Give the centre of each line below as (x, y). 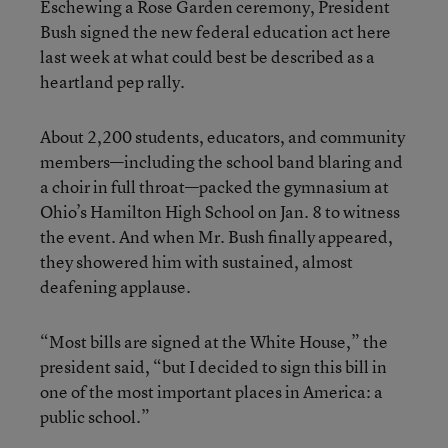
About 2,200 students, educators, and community (222, 136)
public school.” (95, 416)
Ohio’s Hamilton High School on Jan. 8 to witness (220, 211)
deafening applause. (115, 286)
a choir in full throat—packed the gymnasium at (214, 186)
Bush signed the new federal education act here (215, 31)
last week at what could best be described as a (207, 56)
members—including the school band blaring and (221, 161)
